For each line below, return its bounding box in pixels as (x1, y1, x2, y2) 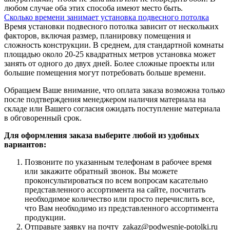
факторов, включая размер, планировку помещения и (4, 31, 191, 40)
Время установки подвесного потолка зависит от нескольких (4, 22, 219, 31)
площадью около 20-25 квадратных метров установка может (4, 49, 216, 59)
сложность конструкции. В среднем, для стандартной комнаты (4, 40, 224, 49)
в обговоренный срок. (4, 113, 82, 122)
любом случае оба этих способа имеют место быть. (4, 3, 183, 12)
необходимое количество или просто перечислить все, (25, 194, 215, 203)
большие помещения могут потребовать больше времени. (4, 68, 206, 77)
